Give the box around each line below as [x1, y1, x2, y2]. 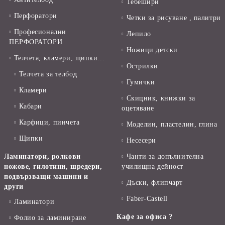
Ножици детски [126, 46, 178, 54]
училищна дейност [122, 162, 183, 170]
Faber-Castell [126, 194, 168, 202]
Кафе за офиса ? [117, 212, 173, 220]
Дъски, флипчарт [126, 178, 183, 186]
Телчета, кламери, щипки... [14, 54, 105, 62]
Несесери [126, 136, 157, 144]
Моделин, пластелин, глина [126, 120, 217, 128]
